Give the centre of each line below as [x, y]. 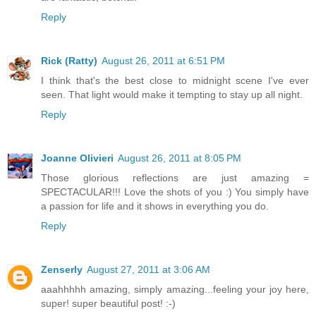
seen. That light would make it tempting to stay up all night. [172, 95]
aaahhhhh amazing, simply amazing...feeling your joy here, [175, 290]
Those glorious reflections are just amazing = [175, 178]
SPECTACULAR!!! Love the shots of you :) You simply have [175, 192]
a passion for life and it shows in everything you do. [155, 206]
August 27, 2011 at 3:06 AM [148, 270]
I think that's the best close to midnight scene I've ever [175, 81]
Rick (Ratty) [69, 61]
